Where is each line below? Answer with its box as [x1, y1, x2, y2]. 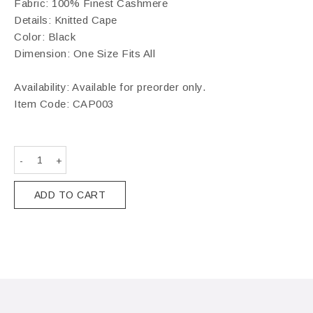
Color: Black [14, 31, 75, 43]
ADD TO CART [34, 189, 106, 201]
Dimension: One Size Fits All [14, 48, 155, 60]
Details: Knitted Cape [14, 14, 117, 27]
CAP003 [72, 98, 114, 110]
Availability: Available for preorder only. [14, 81, 205, 94]
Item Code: [14, 98, 73, 110]
